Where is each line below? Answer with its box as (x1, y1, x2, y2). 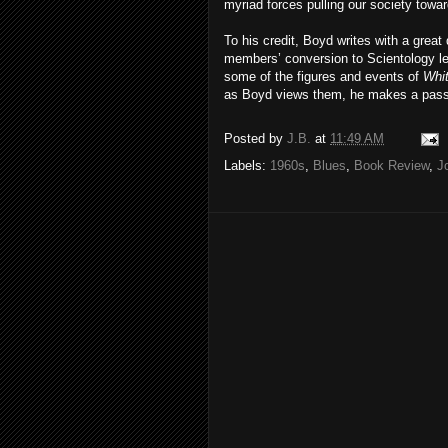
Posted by (224, 131, 287, 147)
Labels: (224, 158, 270, 173)
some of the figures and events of (224, 69, 423, 84)
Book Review (354, 158, 429, 173)
